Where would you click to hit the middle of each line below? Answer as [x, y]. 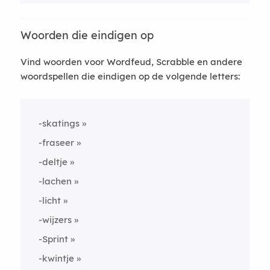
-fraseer [56, 143]
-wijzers [55, 220]
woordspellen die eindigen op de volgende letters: [130, 76]
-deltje [53, 162]
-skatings [59, 123]
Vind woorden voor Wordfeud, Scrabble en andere [131, 62]
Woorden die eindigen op [87, 35]
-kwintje [56, 258]
